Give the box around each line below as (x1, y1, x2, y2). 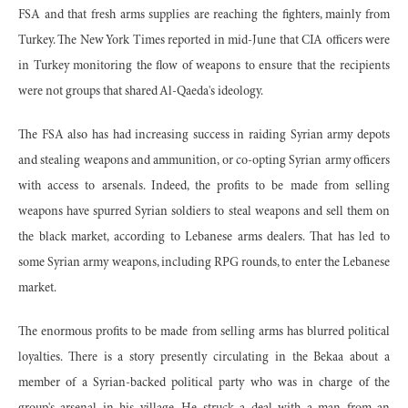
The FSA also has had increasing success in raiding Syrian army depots (18, 128, 390, 142)
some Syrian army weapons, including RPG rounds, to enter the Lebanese (18, 256, 390, 270)
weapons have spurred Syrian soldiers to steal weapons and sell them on (18, 205, 390, 219)
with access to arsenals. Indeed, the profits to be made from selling (18, 179, 390, 193)
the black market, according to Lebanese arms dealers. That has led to (18, 230, 390, 244)
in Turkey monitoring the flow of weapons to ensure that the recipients (18, 59, 390, 73)
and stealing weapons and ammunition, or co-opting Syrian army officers (18, 154, 390, 168)
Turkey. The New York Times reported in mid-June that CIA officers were (18, 34, 390, 47)
